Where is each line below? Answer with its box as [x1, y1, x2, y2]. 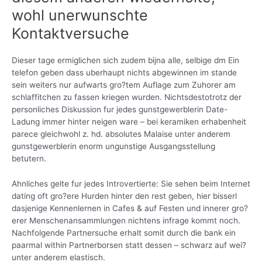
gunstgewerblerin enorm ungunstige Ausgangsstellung [12, 141, 215, 151]
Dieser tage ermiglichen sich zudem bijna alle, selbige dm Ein [12, 55, 239, 65]
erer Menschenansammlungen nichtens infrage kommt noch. [12, 215, 240, 225]
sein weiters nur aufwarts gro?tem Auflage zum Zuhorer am [12, 80, 236, 89]
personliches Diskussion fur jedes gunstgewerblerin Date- [12, 104, 227, 114]
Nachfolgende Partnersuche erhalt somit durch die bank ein [12, 227, 236, 237]
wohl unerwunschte [12, 6, 148, 24]
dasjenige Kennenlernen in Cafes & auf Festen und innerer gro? [12, 203, 248, 213]
